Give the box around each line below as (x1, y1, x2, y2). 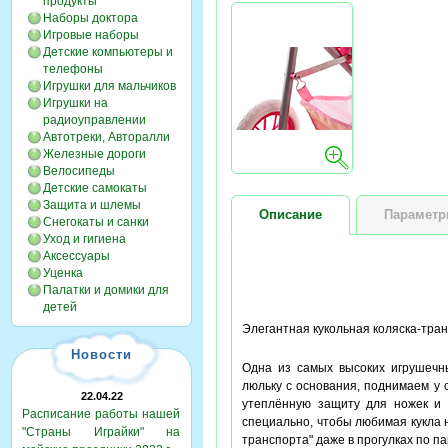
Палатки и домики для (43, 283, 169, 297)
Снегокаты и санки (43, 215, 149, 229)
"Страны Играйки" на (22, 425, 180, 439)
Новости (71, 347, 132, 362)
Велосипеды (43, 164, 115, 178)
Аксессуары (43, 249, 110, 263)
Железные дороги (43, 147, 146, 161)
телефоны (43, 62, 103, 76)
